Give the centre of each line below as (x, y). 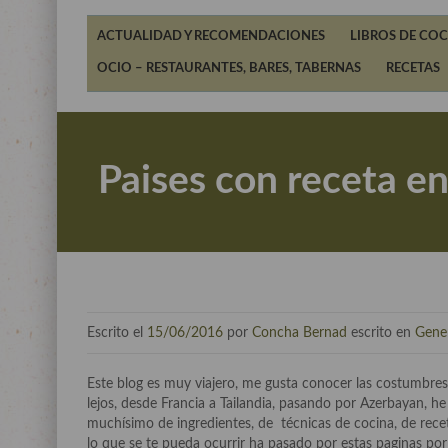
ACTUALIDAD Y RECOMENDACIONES (211, 36)
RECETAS (413, 68)
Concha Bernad (299, 333)
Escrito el (117, 333)
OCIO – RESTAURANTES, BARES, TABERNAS (229, 68)
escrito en (381, 333)
